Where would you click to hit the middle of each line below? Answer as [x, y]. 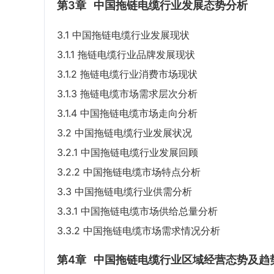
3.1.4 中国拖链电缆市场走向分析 [127, 113]
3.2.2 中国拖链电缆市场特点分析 [129, 172]
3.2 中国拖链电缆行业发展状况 [124, 133]
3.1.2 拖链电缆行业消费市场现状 [127, 74]
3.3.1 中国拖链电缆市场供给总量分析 [137, 211]
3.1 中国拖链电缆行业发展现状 [123, 35]
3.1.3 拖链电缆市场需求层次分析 [127, 94]
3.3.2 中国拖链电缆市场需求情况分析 [139, 231]
